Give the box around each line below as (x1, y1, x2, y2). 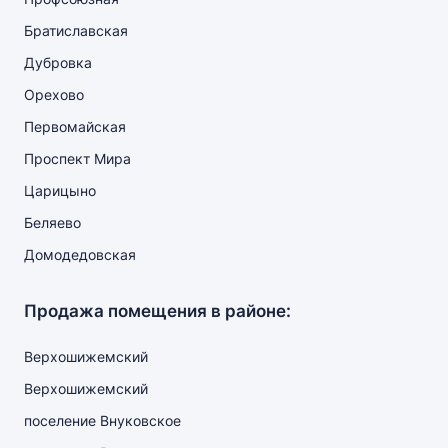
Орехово (24, 86, 84, 103)
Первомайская (24, 118, 126, 135)
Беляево (24, 214, 81, 231)
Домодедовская (24, 246, 136, 263)
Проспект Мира (24, 150, 131, 167)
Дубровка (24, 54, 92, 71)
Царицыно (24, 182, 96, 199)
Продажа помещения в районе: (24, 301, 291, 321)
